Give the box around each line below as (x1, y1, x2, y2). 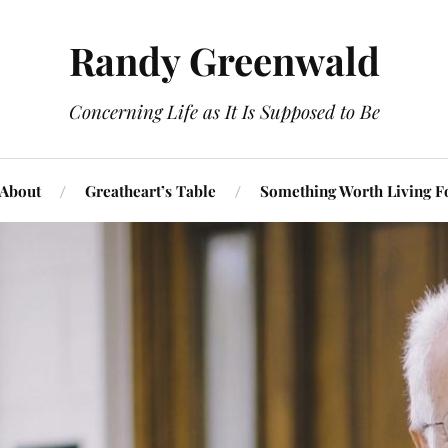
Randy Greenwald (68, 35, 380, 86)
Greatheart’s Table (85, 180, 216, 201)
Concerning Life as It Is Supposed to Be (68, 99, 380, 124)
